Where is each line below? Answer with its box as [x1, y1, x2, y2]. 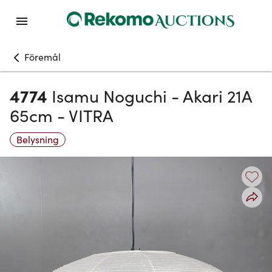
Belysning [16, 133, 59, 146]
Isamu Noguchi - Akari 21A [52, 84, 252, 107]
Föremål [24, 50, 61, 63]
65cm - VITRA [10, 104, 114, 127]
